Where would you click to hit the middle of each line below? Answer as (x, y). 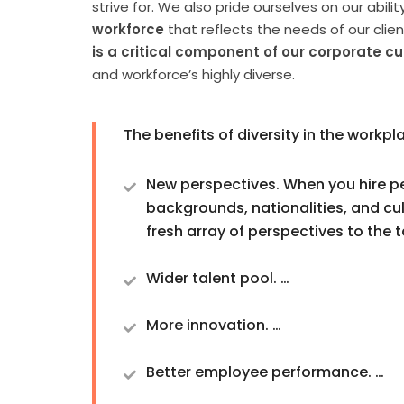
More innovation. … (214, 325)
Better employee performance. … (265, 372)
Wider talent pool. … (218, 278)
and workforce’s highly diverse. (193, 74)
